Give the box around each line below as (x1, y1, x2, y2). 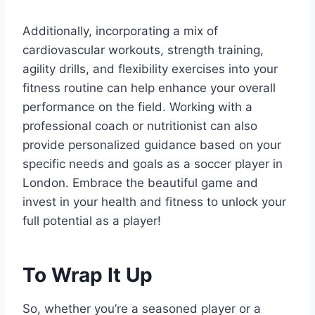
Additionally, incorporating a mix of (22, 23, 218, 38)
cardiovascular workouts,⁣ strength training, (22, 42, 264, 57)
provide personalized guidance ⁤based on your (22, 137, 281, 152)
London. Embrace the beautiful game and (22, 175, 258, 190)
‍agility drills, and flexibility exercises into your (22, 61, 278, 76)
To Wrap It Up (22, 262, 153, 287)
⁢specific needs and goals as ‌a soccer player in (22, 156, 283, 171)
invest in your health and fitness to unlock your (22, 194, 286, 209)
